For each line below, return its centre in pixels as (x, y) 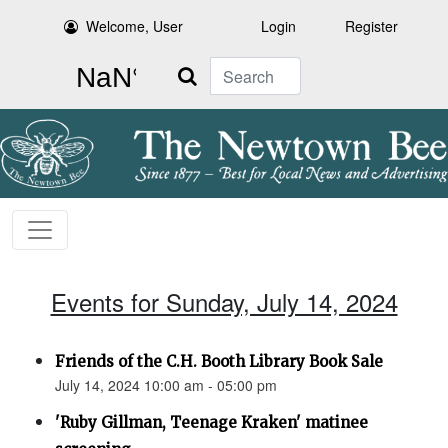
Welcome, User (135, 26)
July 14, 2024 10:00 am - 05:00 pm (166, 385)
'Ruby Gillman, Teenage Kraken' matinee (211, 423)
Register (371, 26)
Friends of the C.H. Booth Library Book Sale (219, 362)
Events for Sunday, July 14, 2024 (224, 302)
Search (187, 68)
